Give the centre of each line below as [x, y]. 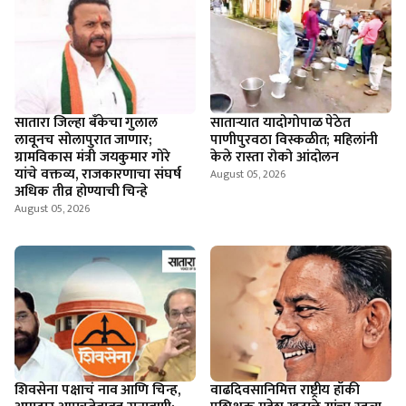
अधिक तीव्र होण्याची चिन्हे [82, 192]
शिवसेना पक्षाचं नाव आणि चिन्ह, [98, 390]
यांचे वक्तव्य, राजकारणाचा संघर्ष [98, 174]
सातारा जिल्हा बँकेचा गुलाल [87, 123]
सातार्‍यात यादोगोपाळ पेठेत [281, 123]
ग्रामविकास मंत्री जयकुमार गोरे [93, 157]
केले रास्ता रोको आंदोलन [275, 157]
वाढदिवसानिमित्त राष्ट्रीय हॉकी [285, 390]
